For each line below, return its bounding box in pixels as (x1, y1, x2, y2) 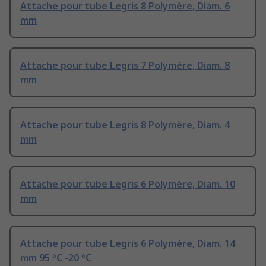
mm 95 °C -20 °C (20, 251, 91, 265)
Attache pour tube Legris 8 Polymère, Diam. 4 (20, 118, 230, 132)
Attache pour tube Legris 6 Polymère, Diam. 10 (20, 178, 235, 191)
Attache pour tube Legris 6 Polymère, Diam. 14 (20, 237, 235, 251)
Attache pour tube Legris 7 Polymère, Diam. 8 (20, 59, 230, 72)
